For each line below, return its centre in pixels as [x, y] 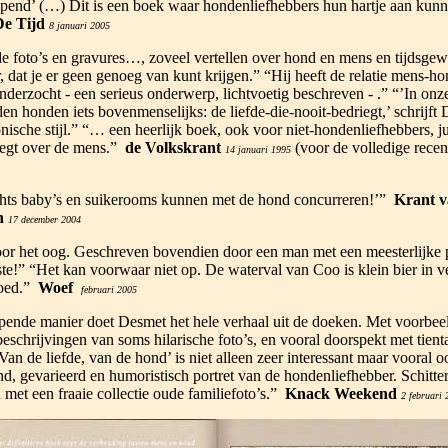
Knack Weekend [340, 393]
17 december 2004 [44, 219]
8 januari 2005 [79, 25]
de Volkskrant [172, 147]
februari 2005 [108, 289]
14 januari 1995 [257, 149]
